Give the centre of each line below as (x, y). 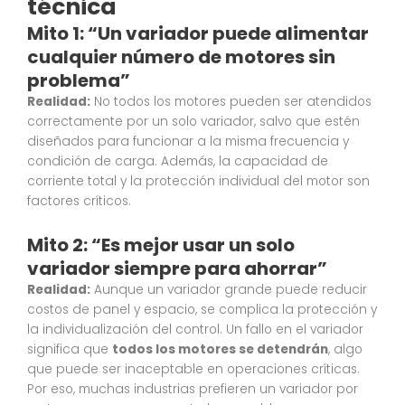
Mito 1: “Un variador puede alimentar (198, 33)
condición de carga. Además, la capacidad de (178, 161)
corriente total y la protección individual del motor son (198, 181)
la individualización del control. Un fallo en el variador (195, 329)
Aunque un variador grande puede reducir (229, 289)
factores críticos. (79, 201)
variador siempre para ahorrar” (177, 268)
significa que (70, 349)
